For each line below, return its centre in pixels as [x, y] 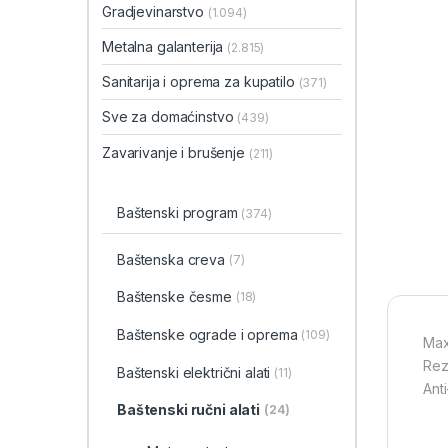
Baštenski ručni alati [188, 410]
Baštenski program [179, 212]
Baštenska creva [170, 259]
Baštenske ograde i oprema [207, 334]
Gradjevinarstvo [155, 11]
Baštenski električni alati [193, 372]
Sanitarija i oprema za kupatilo [200, 82]
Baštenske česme [174, 297]
